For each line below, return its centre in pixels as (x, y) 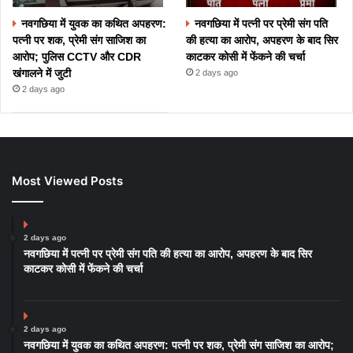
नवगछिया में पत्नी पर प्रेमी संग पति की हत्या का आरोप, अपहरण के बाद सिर (168, 254)
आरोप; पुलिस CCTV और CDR (77, 57)
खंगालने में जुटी (42, 74)
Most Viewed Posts (67, 181)
